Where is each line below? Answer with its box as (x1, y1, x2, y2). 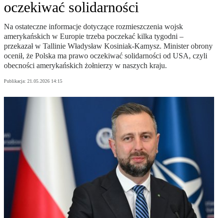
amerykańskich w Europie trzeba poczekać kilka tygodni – (4, 32, 183, 41)
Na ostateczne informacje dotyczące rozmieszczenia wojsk (4, 22, 183, 31)
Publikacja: (4, 78, 27, 84)
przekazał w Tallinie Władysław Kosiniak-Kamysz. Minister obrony (4, 42, 213, 51)
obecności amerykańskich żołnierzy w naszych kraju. (4, 61, 167, 70)
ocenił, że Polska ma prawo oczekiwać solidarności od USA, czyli (4, 52, 207, 60)
